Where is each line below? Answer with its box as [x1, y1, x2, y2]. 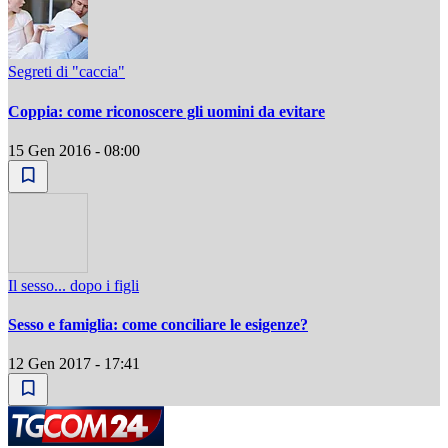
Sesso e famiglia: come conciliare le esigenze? [8, 316, 308, 334]
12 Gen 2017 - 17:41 [8, 355, 140, 373]
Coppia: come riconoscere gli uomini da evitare [8, 102, 325, 120]
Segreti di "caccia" [8, 63, 125, 81]
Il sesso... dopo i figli [8, 276, 139, 294]
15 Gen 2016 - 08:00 [8, 141, 140, 159]
